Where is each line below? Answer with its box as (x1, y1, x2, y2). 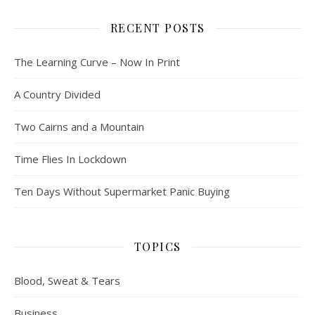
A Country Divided (14, 87, 101, 101)
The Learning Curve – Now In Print (14, 55, 180, 69)
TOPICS (134, 239, 181, 254)
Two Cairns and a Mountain (14, 120, 144, 134)
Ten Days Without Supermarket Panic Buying (14, 184, 230, 198)
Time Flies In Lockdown (14, 152, 127, 166)
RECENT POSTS (110, 20, 205, 35)
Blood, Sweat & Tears (14, 274, 120, 288)
